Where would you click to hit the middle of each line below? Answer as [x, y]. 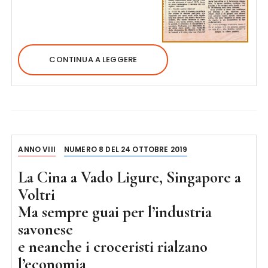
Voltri [37, 194]
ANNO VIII [37, 149]
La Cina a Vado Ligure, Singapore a [130, 177]
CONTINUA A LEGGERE [93, 59]
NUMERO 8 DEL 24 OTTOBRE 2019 [126, 149]
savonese [46, 229]
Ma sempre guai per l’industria [115, 212]
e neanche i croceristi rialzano [113, 246]
